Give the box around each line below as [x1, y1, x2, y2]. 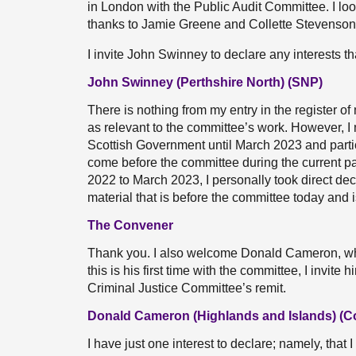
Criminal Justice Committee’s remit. [87, 281, 286, 295]
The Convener [87, 219, 173, 232]
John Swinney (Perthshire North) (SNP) [87, 75, 323, 89]
